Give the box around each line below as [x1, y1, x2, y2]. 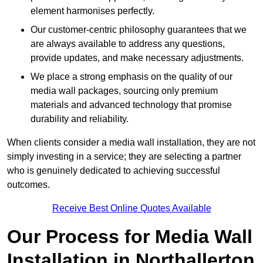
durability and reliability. [31, 114, 129, 124]
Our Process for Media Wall [7, 226, 252, 248]
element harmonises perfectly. [31, 6, 154, 16]
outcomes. [7, 180, 50, 190]
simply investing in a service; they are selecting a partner [7, 151, 241, 162]
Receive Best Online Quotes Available [52, 203, 211, 214]
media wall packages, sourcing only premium [31, 86, 218, 96]
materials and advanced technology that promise [31, 100, 232, 110]
